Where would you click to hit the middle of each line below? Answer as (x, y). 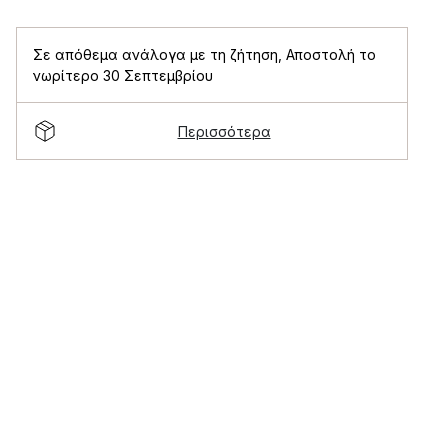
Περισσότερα (224, 131)
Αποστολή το (331, 54)
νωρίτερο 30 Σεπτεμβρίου (123, 75)
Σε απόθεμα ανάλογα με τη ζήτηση (155, 54)
